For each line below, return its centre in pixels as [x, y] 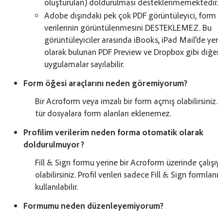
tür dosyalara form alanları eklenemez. [103, 113]
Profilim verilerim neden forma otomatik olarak [114, 132]
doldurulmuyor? [54, 144]
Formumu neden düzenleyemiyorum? [94, 205]
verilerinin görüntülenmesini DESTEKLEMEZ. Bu [128, 27]
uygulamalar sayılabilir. [84, 64]
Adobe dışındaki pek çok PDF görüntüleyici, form [130, 15]
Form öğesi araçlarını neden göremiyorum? [106, 82]
